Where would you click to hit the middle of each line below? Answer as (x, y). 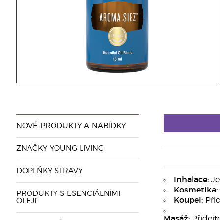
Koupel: (188, 200)
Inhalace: (191, 180)
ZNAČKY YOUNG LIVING (60, 149)
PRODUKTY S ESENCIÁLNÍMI (68, 194)
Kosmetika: (195, 190)
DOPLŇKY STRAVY (49, 171)
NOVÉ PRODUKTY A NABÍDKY (71, 126)
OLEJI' (27, 201)
